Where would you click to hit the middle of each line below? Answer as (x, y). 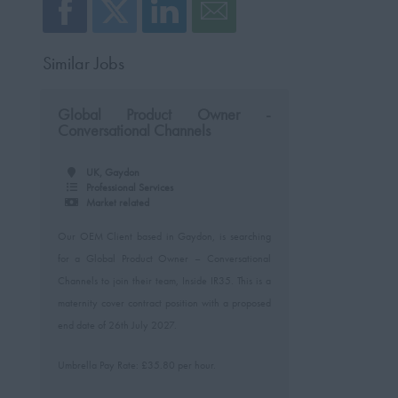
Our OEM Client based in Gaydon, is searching (164, 236)
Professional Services (129, 187)
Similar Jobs (83, 63)
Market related (117, 203)
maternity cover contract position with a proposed (164, 303)
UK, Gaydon (112, 172)
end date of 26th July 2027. (117, 325)
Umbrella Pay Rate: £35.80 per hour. (136, 365)
